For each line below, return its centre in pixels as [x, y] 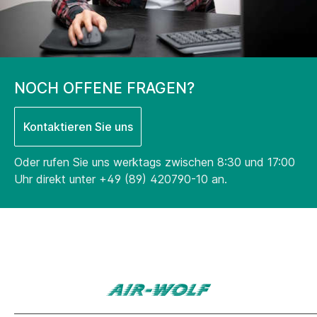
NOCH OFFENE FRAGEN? [104, 88]
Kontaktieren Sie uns [78, 127]
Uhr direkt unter [57, 179]
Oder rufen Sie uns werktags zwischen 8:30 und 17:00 [155, 162]
